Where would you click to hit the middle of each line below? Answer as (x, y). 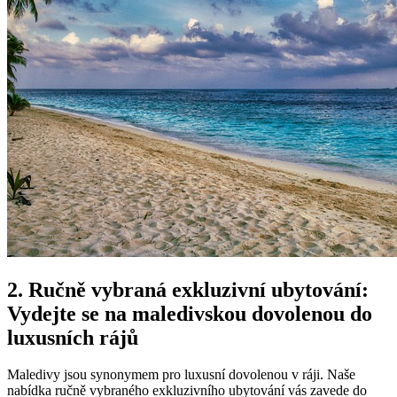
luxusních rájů (73, 337)
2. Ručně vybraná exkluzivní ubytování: (188, 289)
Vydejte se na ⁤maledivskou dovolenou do (190, 313)
